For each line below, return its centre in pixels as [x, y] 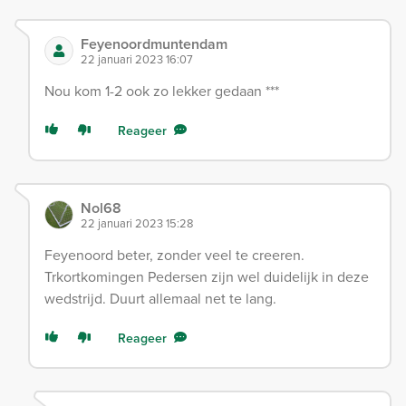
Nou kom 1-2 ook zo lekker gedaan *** [162, 91]
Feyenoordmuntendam [154, 43]
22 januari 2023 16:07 [137, 59]
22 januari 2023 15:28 [137, 223]
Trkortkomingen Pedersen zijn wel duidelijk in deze [207, 276]
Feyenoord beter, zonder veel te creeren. [174, 255]
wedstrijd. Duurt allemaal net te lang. [160, 298]
